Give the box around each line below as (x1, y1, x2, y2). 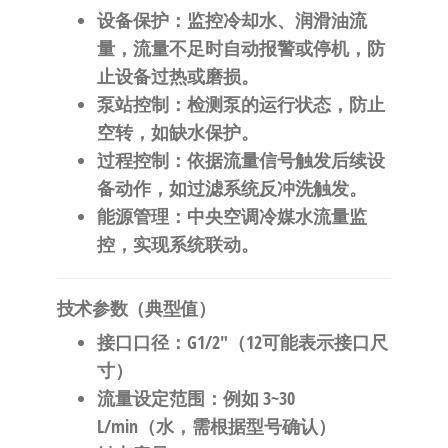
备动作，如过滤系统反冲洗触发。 (96, 176, 367, 201)
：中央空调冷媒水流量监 (168, 204, 367, 229)
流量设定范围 (96, 386, 205, 411)
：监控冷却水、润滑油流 (168, 8, 367, 33)
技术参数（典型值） (56, 296, 216, 321)
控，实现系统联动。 (96, 232, 259, 257)
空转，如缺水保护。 (96, 120, 259, 145)
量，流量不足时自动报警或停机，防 (96, 36, 385, 61)
